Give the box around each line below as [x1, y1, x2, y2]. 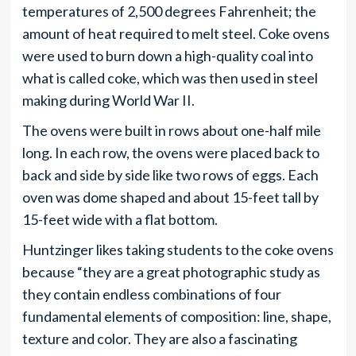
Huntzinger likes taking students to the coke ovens [21, 240, 334, 258]
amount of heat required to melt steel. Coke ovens [21, 24, 330, 42]
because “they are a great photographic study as [21, 262, 320, 281]
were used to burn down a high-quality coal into [21, 46, 313, 64]
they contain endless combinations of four [21, 284, 281, 303]
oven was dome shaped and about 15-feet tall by [21, 188, 319, 206]
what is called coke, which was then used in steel [21, 68, 318, 87]
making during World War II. [21, 91, 197, 109]
